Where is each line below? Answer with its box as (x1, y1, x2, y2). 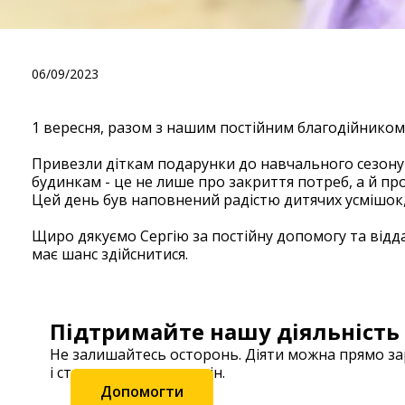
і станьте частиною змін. (50, 363, 225, 382)
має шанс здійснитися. (32, 244, 188, 264)
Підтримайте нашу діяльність (50, 316, 400, 346)
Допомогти (100, 381, 184, 401)
